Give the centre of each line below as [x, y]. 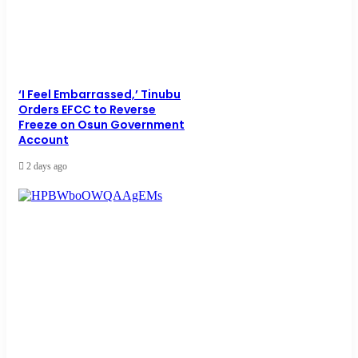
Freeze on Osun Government [101, 125]
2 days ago [47, 167]
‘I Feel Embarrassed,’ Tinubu [99, 95]
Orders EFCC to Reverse [87, 110]
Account [44, 140]
